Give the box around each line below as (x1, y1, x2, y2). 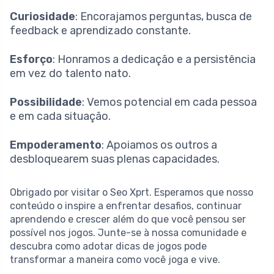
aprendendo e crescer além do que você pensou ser (10, 213, 246, 226)
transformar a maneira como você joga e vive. (10, 254, 220, 266)
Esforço (10, 53, 53, 67)
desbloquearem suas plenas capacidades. (10, 152, 220, 166)
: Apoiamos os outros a (102, 138, 217, 152)
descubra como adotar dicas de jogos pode (10, 240, 207, 253)
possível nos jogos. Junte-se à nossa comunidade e (10, 227, 246, 239)
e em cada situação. (10, 109, 111, 124)
